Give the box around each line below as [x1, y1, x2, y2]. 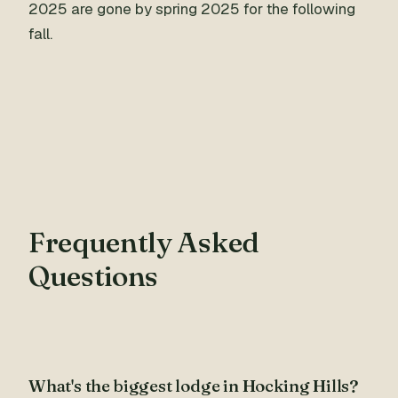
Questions [28, 259, 159, 293]
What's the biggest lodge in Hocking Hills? [28, 375, 359, 396]
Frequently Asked [28, 225, 259, 259]
